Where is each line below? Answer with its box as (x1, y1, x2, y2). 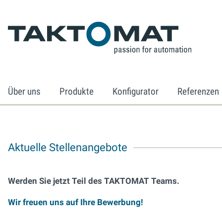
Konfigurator (112, 86, 159, 97)
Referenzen (177, 86, 219, 97)
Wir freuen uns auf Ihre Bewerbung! (8, 197, 143, 207)
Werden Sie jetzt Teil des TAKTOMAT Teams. (8, 176, 179, 186)
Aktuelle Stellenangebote (8, 141, 127, 154)
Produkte (59, 86, 94, 97)
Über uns (8, 86, 41, 97)
